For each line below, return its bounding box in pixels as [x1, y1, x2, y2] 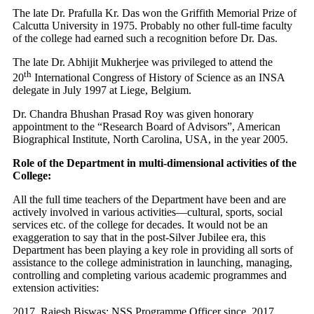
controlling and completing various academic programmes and [13, 269, 287, 282]
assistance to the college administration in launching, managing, [13, 257, 292, 269]
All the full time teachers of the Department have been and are [13, 193, 286, 206]
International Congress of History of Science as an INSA [32, 71, 285, 84]
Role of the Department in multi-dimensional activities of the [13, 157, 296, 170]
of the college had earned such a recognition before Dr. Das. [13, 32, 278, 44]
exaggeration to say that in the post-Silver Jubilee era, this [13, 231, 266, 244]
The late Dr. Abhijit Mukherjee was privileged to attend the [13, 56, 273, 68]
